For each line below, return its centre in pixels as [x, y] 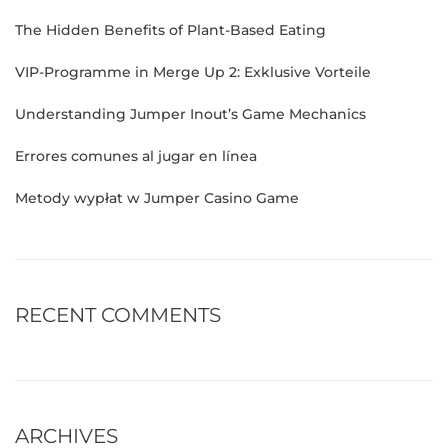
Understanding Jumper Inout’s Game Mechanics [190, 113]
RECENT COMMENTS [118, 314]
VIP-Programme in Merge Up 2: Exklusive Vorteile [193, 71]
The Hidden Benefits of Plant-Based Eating [170, 29]
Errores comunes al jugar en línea [136, 155]
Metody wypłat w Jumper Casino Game [157, 197]
